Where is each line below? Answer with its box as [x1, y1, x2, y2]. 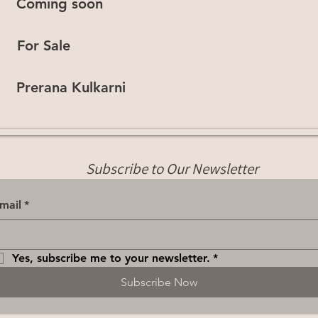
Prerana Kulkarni [16, 79, 126, 96]
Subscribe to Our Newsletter [86, 159, 258, 178]
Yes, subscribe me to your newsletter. [12, 251, 210, 265]
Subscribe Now [120, 275, 197, 289]
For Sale [17, 37, 70, 54]
